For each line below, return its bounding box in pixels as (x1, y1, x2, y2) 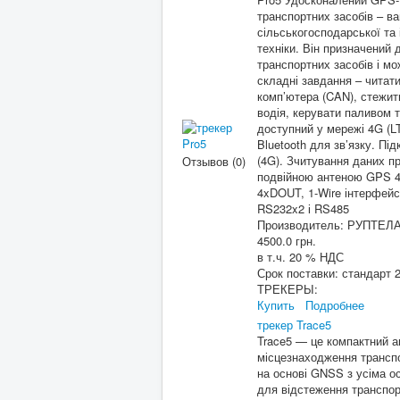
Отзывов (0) (182, 153, 246, 170)
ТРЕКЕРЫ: (257, 280, 318, 297)
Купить (257, 296, 295, 313)
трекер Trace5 (257, 316, 331, 333)
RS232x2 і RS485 (257, 200, 349, 217)
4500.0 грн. (257, 232, 316, 249)
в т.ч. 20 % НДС (257, 248, 344, 265)
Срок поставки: (257, 264, 342, 281)
